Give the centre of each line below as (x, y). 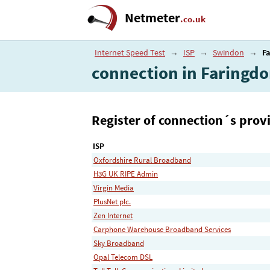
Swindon (228, 52)
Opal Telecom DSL (123, 257)
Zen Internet (113, 215)
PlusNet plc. (112, 201)
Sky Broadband (119, 243)
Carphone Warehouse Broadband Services (162, 229)
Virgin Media (114, 187)
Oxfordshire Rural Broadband (142, 160)
